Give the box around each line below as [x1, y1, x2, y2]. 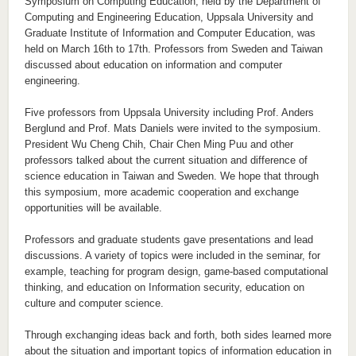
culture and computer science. [24, 297, 167, 309]
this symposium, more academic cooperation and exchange [24, 186, 299, 198]
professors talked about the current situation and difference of [24, 154, 308, 166]
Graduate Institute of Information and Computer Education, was [24, 27, 315, 39]
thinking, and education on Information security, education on [24, 281, 304, 293]
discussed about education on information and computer [24, 59, 282, 71]
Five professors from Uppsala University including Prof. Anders [24, 106, 314, 118]
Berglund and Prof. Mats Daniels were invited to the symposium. [24, 122, 321, 134]
